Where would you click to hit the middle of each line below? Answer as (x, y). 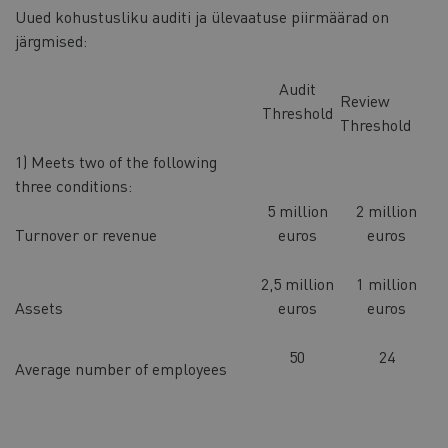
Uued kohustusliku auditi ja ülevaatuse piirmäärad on (202, 16)
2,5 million (297, 284)
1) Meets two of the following (116, 162)
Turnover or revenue (86, 235)
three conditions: (73, 186)
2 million (386, 211)
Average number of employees (129, 369)
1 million (386, 284)
